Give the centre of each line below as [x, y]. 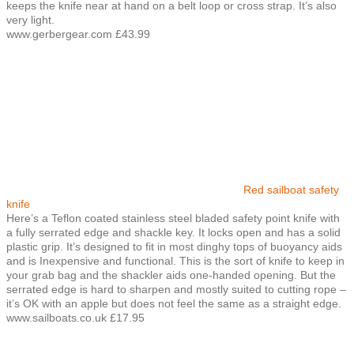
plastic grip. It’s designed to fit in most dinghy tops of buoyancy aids [174, 246]
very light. [30, 19]
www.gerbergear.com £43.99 [78, 34]
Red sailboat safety [291, 189]
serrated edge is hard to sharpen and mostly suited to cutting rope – [176, 289]
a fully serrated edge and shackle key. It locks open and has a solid [173, 232]
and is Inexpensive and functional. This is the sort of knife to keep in [175, 260]
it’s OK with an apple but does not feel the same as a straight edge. [174, 303]
